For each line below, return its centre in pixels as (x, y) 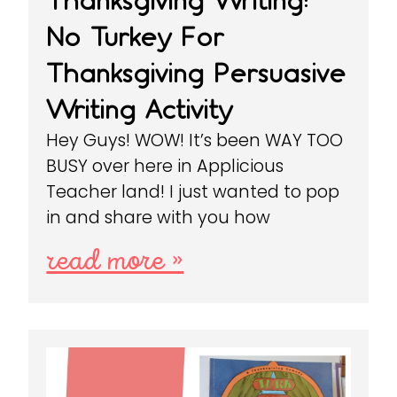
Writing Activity (140, 110)
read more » (115, 262)
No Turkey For (135, 37)
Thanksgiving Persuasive (196, 74)
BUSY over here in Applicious (165, 167)
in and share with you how (159, 218)
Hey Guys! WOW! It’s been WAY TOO (195, 141)
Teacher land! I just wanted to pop (193, 192)
